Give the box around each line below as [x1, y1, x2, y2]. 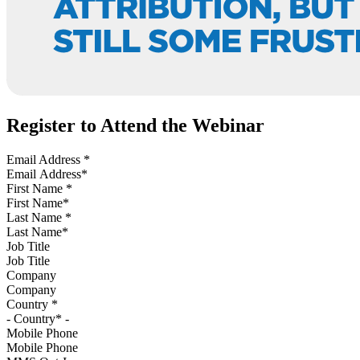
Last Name [6, 211, 65, 225]
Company [6, 268, 56, 283]
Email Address [6, 153, 84, 167]
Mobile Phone [6, 326, 78, 341]
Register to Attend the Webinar [6, 115, 264, 137]
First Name [6, 182, 66, 196]
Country [6, 297, 51, 312]
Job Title [6, 239, 50, 254]
